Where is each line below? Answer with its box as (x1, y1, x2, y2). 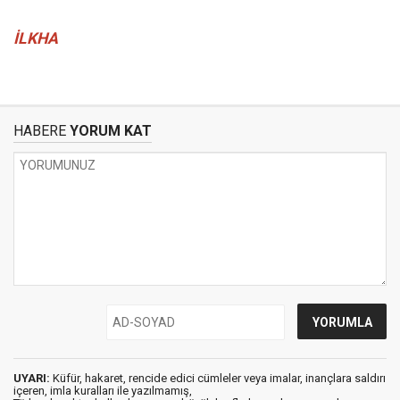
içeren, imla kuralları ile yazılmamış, (13, 384, 192, 397)
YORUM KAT (66, 122, 152, 139)
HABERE (13, 122, 66, 139)
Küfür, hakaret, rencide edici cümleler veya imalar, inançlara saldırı (50, 371, 386, 385)
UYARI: (13, 371, 50, 385)
